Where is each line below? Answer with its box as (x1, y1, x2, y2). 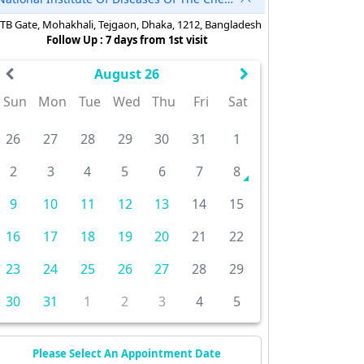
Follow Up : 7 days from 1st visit (45, 32, 208, 47)
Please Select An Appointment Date (32, 346, 221, 361)
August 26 (93, 65, 159, 83)
